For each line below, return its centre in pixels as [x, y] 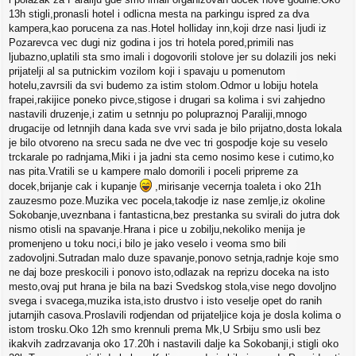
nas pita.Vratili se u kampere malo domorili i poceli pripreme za [153, 172]
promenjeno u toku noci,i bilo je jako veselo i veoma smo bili [147, 244]
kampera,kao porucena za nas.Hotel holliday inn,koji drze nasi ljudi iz [168, 29]
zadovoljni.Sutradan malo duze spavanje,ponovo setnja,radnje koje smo [174, 258]
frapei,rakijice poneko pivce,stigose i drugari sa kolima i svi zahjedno [167, 100]
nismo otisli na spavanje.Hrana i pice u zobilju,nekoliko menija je [157, 230]
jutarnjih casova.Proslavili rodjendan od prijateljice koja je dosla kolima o [175, 315]
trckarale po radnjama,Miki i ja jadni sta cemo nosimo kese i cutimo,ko [171, 157]
